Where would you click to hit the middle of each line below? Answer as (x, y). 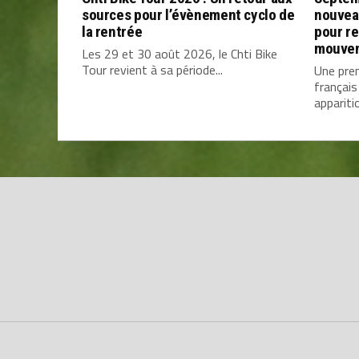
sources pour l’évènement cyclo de (188, 15)
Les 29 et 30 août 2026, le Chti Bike (179, 54)
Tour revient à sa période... (152, 70)
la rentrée (112, 32)
